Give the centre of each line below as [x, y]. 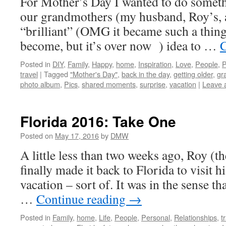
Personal [156, 217]
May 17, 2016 [77, 135]
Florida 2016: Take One [98, 121]
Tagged [56, 74]
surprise [153, 84]
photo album [40, 84]
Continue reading [82, 199]
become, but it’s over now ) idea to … [120, 45]
